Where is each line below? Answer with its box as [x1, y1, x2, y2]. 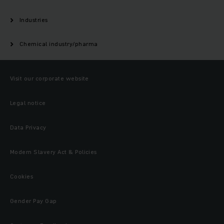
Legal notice [10, 98, 46, 107]
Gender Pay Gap [10, 196, 57, 205]
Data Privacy [10, 123, 46, 132]
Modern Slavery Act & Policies [10, 147, 97, 156]
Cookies [10, 172, 33, 181]
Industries [19, 15, 48, 24]
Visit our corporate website [10, 74, 89, 83]
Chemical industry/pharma [19, 39, 98, 48]
